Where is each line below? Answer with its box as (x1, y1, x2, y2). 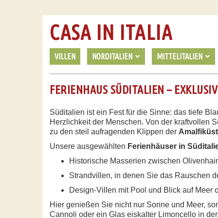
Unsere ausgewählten (50, 142, 127, 150)
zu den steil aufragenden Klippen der (50, 127, 179, 136)
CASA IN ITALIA (50, 21, 172, 44)
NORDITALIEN (92, 52, 132, 61)
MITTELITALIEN (157, 52, 202, 61)
